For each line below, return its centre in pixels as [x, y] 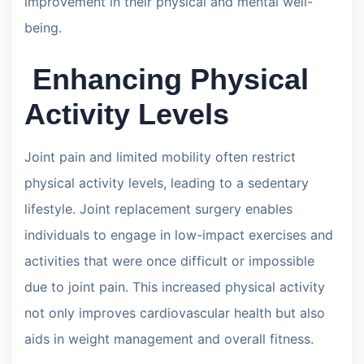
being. [43, 27]
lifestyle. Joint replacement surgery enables [158, 208]
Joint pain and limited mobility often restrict [160, 156]
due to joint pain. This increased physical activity [175, 286]
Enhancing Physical [167, 79]
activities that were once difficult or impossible [169, 260]
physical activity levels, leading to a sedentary [167, 182]
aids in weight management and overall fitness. [169, 338]
